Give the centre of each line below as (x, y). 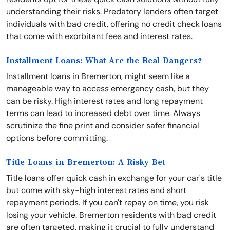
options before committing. (57, 138)
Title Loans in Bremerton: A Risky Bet (85, 162)
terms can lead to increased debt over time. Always (103, 113)
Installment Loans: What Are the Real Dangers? (104, 61)
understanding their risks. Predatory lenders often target (112, 12)
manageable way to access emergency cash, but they (108, 89)
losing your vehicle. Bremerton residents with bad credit (111, 215)
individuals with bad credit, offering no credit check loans (114, 24)
